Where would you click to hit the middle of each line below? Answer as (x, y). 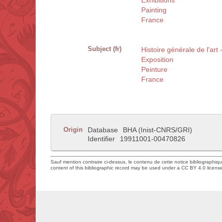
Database (103, 130)
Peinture (154, 70)
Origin (73, 130)
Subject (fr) (105, 49)
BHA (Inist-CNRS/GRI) (158, 130)
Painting (154, 10)
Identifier (101, 139)
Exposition (157, 60)
